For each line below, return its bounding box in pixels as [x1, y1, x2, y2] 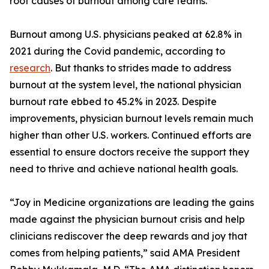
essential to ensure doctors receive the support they [10, 146, 249, 158]
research [10, 62, 50, 74]
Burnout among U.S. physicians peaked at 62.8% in [10, 28, 242, 40]
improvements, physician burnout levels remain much [10, 112, 253, 124]
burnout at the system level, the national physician [10, 79, 241, 91]
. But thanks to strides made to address [50, 62, 231, 74]
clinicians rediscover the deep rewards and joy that [10, 230, 247, 242]
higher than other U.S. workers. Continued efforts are [10, 129, 252, 141]
